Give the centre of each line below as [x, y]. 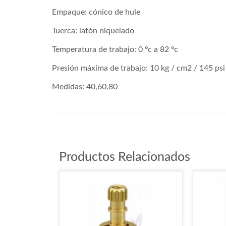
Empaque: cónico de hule [96, 12]
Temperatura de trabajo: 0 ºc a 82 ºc [115, 50]
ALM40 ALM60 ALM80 [83, 104]
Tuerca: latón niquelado [93, 31]
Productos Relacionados [125, 157]
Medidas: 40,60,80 [85, 87]
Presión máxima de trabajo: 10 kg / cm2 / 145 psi [138, 68]
